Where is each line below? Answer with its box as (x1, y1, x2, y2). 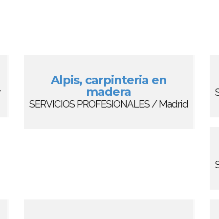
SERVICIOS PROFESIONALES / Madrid (29, 98, 188, 110)
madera (86, 85, 131, 99)
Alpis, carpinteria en (50, 73, 167, 87)
